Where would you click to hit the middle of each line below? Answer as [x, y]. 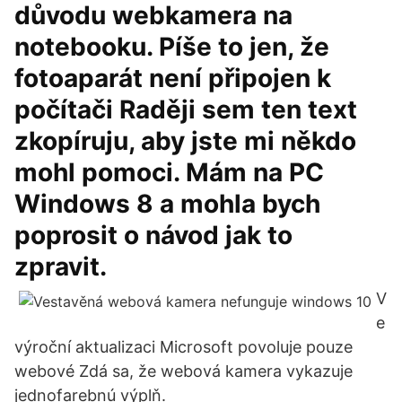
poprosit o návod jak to [153, 235]
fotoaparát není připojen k [173, 78]
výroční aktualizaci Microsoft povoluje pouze [184, 347]
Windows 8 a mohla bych [167, 204]
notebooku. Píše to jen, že [172, 47]
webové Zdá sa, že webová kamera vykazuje [184, 371]
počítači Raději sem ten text [186, 109]
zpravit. [61, 267]
